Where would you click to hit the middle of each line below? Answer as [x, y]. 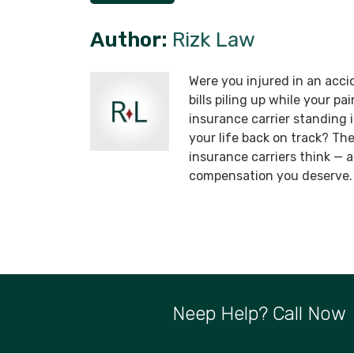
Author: [129, 40]
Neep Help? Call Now [259, 314]
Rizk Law [214, 40]
